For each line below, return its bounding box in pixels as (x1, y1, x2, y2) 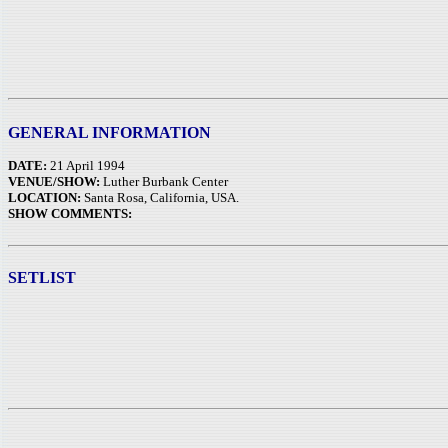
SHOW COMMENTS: (8, 206, 132, 221)
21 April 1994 (47, 158, 125, 173)
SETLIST (8, 269, 76, 286)
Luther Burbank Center (100, 174, 228, 189)
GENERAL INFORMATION (8, 124, 211, 141)
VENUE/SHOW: (8, 174, 100, 189)
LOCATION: (8, 190, 81, 205)
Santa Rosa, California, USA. (81, 190, 239, 205)
